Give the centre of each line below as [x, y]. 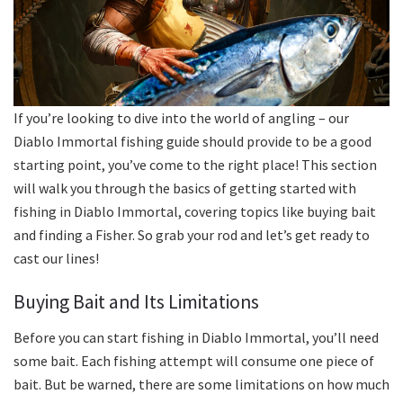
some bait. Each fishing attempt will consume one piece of [194, 361]
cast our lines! [56, 258]
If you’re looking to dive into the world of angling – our [181, 117]
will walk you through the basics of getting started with [185, 188]
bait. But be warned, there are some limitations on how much [201, 385]
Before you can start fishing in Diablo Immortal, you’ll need [196, 338]
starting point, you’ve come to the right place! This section [195, 164]
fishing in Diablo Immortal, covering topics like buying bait [195, 211]
